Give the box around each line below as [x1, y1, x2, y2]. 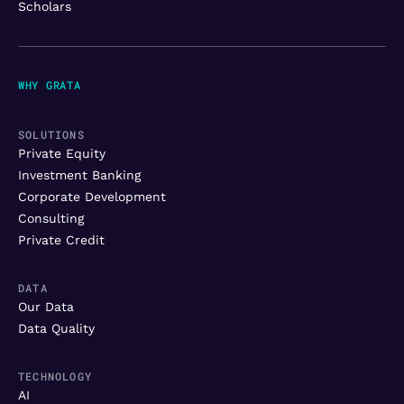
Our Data [18, 299, 74, 315]
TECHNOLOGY [18, 369, 92, 384]
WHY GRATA [18, 77, 81, 92]
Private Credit [18, 233, 105, 248]
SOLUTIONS [18, 127, 85, 142]
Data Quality [18, 321, 95, 336]
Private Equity [18, 146, 106, 161]
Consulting [18, 211, 84, 226]
